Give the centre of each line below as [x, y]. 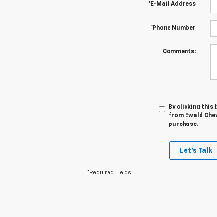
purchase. [183, 125]
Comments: [179, 52]
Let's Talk [196, 151]
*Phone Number [173, 28]
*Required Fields [109, 173]
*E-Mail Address [172, 5]
